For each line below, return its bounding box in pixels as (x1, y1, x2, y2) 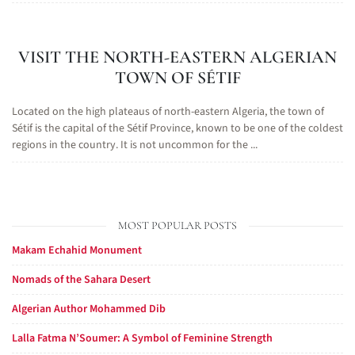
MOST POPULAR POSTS (118, 219, 237, 232)
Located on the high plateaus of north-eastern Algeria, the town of (12, 104, 324, 120)
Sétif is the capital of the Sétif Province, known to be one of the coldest (12, 120, 343, 136)
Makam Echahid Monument (12, 242, 142, 258)
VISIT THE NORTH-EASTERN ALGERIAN (18, 47, 337, 67)
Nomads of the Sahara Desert (12, 272, 151, 288)
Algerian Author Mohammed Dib (12, 301, 166, 317)
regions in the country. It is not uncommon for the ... (12, 137, 258, 153)
